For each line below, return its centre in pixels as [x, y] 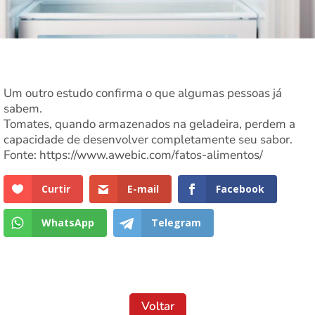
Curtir [56, 188]
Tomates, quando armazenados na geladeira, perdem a [149, 124]
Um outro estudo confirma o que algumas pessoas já [143, 93]
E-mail [143, 188]
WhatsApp [68, 223]
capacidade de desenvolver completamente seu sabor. [148, 139]
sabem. [23, 108]
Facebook [240, 188]
